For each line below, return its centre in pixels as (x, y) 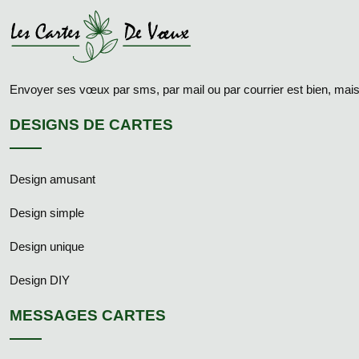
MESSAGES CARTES (88, 315)
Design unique (47, 246)
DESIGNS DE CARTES (91, 125)
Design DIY (40, 280)
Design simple (47, 213)
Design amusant (52, 179)
